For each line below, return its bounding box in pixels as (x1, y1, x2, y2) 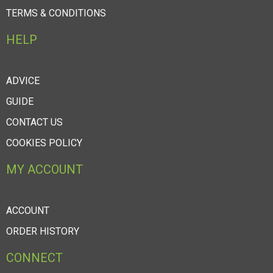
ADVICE (6, 75, 40, 87)
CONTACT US (6, 116, 63, 129)
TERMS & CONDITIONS (6, 7, 106, 19)
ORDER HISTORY (6, 225, 79, 238)
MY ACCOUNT (6, 162, 83, 177)
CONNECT (6, 250, 63, 266)
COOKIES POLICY (6, 137, 82, 149)
